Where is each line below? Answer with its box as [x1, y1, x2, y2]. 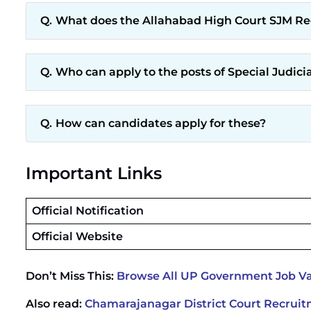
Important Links [26, 163, 162, 183]
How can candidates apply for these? [56, 117, 266, 130]
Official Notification [32, 204, 144, 217]
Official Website [32, 230, 123, 243]
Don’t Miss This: [26, 269, 117, 283]
